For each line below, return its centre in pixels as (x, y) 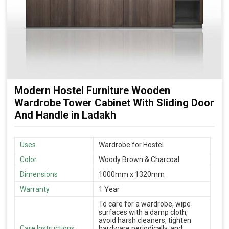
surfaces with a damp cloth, (143, 212)
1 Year (109, 189)
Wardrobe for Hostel (131, 145)
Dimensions (39, 175)
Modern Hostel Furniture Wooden (92, 91)
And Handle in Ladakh (65, 115)
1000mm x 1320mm (132, 175)
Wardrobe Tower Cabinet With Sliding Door (114, 103)
